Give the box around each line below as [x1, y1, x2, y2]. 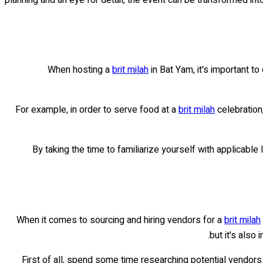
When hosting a [48, 63, 112, 77]
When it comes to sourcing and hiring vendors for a [16, 213, 224, 228]
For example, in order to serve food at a [15, 103, 178, 117]
